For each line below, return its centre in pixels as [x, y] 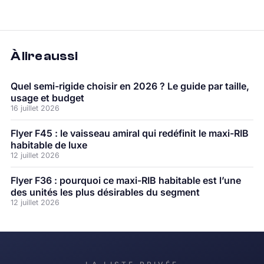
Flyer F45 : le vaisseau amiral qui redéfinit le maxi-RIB [129, 133]
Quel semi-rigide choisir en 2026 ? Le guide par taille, [130, 86]
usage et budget [47, 98]
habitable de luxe [49, 145]
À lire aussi [44, 56]
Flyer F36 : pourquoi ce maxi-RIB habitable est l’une [126, 181]
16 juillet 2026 [35, 108]
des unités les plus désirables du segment [105, 192]
